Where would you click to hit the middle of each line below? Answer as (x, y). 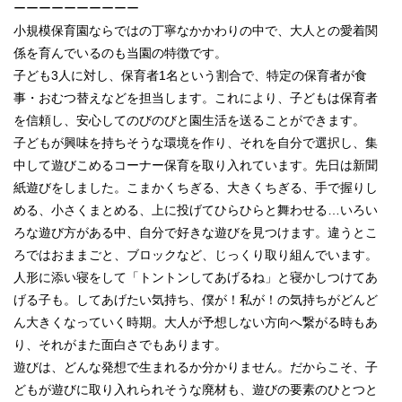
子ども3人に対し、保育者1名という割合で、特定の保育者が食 (190, 75)
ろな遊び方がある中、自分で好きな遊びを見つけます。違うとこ (196, 232)
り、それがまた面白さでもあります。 (120, 344)
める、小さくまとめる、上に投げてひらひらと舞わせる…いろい (196, 210)
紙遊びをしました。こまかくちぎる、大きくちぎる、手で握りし (196, 187)
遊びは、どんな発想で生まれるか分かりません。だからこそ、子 (196, 367)
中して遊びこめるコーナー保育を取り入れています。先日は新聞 (196, 165)
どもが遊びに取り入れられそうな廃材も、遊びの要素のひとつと (196, 389)
